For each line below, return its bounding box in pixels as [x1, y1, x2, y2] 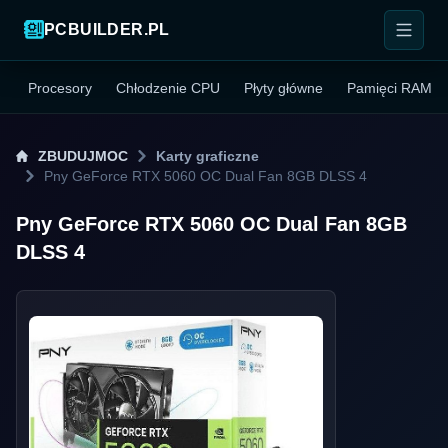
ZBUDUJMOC [38, 148, 128, 164]
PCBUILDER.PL [44, 21, 170, 38]
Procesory [28, 80, 92, 96]
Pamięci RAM [347, 80, 432, 96]
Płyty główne [244, 80, 323, 96]
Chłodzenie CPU [116, 80, 220, 96]
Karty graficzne [156, 148, 259, 164]
